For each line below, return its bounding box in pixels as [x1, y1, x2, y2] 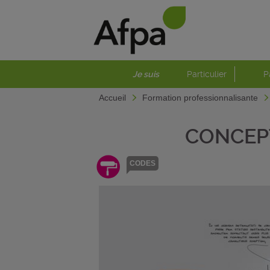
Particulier [186, 69, 227, 79]
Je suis [133, 69, 159, 79]
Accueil [99, 93, 128, 102]
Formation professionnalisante [142, 93, 260, 102]
